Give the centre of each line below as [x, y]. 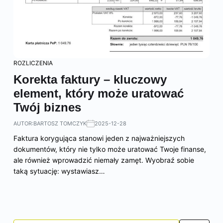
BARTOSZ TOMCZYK [60, 123]
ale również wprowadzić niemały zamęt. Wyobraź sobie [104, 160]
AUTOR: [23, 123]
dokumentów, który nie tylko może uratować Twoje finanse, [110, 149]
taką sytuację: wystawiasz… [59, 171]
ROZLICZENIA [33, 63]
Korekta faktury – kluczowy [90, 79]
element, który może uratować [99, 93]
